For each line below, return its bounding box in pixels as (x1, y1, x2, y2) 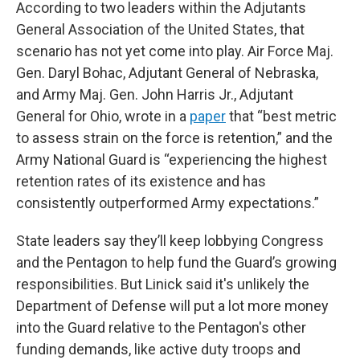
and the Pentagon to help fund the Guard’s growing (16, 254, 337, 271)
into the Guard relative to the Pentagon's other (16, 319, 306, 336)
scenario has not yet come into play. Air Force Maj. (16, 43, 333, 59)
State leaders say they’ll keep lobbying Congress (16, 232, 324, 249)
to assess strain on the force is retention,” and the (16, 129, 333, 146)
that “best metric (226, 108, 337, 125)
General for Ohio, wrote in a (16, 108, 190, 125)
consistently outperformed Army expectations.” (16, 194, 319, 211)
